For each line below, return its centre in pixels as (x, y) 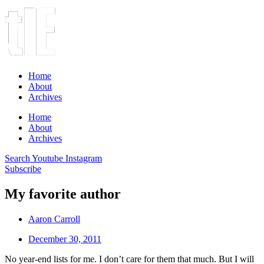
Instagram (84, 158)
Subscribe (23, 169)
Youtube (47, 158)
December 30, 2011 (65, 239)
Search (17, 158)
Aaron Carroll (54, 219)
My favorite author (63, 194)
